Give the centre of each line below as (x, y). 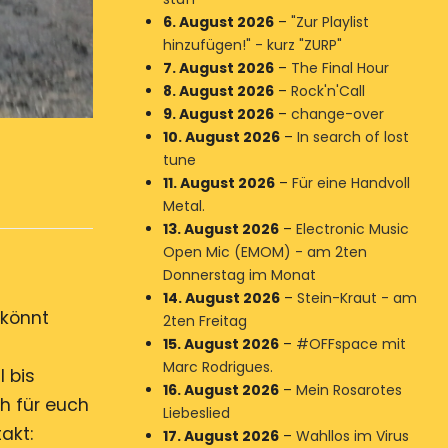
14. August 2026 (221, 298)
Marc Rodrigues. (217, 367)
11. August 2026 (218, 183)
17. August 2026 (220, 436)
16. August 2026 (220, 390)
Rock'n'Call (327, 91)
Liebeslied (196, 413)
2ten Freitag (204, 321)
